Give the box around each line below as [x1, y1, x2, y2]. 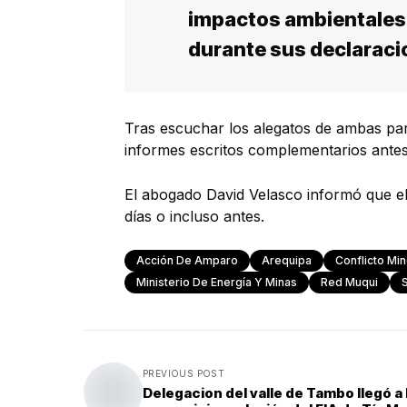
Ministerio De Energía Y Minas [136, 275, 297, 289]
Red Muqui [321, 275, 378, 289]
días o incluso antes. [124, 207, 264, 225]
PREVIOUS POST [143, 367, 225, 379]
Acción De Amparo [136, 253, 238, 267]
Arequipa [262, 253, 312, 267]
